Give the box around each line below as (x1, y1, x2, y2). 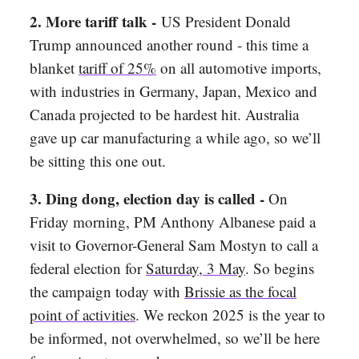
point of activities (30, 305, 135, 325)
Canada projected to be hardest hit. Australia (30, 104, 299, 125)
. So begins (245, 258, 314, 279)
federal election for (30, 258, 146, 279)
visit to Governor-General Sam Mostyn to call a (30, 235, 318, 256)
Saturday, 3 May (146, 258, 245, 279)
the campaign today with (30, 281, 184, 302)
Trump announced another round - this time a (30, 34, 309, 55)
